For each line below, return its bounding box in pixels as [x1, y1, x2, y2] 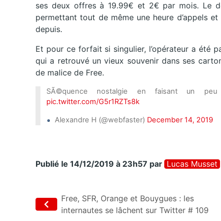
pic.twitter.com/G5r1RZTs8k [46, 97, 140, 107]
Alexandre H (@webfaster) [51, 115, 147, 125]
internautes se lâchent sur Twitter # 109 [61, 205, 209, 216]
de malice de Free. [36, 68, 104, 78]
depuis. [36, 24, 62, 35]
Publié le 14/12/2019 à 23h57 [36, 159, 147, 169]
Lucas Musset [167, 159, 218, 169]
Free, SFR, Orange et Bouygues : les [61, 193, 194, 204]
